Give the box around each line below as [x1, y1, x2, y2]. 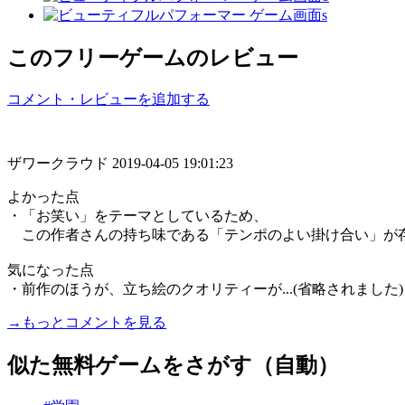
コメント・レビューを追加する [7, 90, 210, 107]
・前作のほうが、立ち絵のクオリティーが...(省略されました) [7, 280, 403, 297]
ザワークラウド [7, 155, 112, 171]
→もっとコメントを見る [7, 314, 166, 330]
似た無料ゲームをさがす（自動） [7, 353, 339, 377]
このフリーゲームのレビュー [7, 45, 298, 70]
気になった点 [7, 261, 94, 278]
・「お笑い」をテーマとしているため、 [7, 207, 268, 223]
